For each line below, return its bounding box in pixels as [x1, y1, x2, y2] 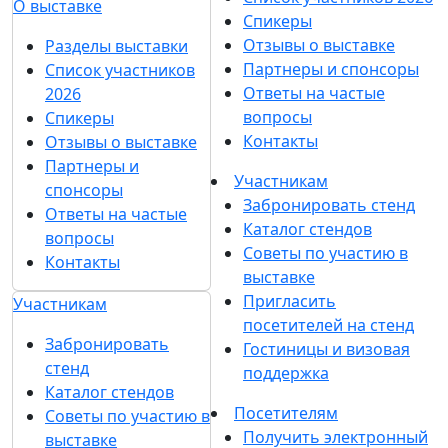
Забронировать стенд [243, 194, 415, 216]
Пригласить [243, 290, 336, 312]
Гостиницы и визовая [243, 338, 410, 360]
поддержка [243, 362, 329, 384]
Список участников [45, 59, 195, 81]
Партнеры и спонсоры [243, 58, 419, 80]
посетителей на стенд [243, 314, 414, 336]
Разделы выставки [45, 35, 188, 57]
